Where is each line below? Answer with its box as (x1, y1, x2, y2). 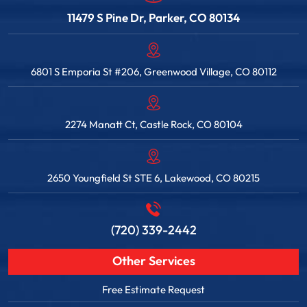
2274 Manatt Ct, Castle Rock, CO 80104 (64, 118, 243, 132)
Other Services (112, 252, 195, 270)
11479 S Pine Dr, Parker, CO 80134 (67, 10, 240, 26)
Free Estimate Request (102, 282, 205, 297)
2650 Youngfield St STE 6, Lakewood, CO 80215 (47, 171, 260, 185)
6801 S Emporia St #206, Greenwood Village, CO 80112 (30, 65, 277, 79)
